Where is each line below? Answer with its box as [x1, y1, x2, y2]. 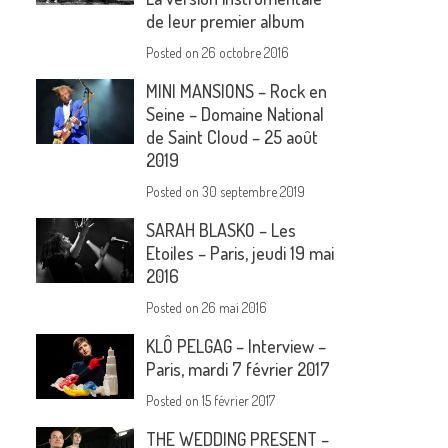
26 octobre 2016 [202, 44, 290, 62]
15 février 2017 [202, 392, 276, 410]
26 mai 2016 [202, 299, 268, 317]
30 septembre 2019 [202, 183, 306, 201]
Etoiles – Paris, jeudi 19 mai [146, 242, 335, 265]
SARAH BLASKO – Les [146, 219, 297, 242]
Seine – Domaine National [146, 103, 325, 126]
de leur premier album [146, 10, 305, 33]
